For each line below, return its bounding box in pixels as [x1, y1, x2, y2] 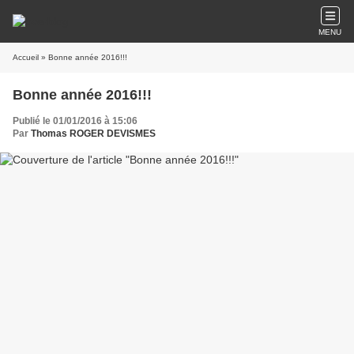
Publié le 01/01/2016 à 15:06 [13, 115, 137, 126]
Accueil [13, 53, 39, 62]
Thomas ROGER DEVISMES [31, 128, 156, 139]
